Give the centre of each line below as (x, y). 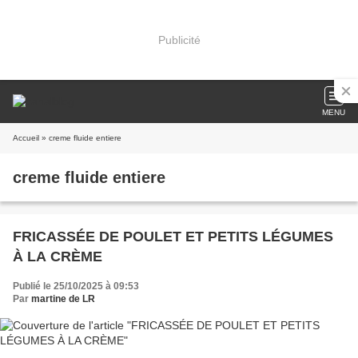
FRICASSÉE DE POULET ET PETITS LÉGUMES (173, 237)
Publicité (179, 40)
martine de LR (63, 299)
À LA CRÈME (58, 257)
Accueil (26, 138)
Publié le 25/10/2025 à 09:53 (76, 286)
